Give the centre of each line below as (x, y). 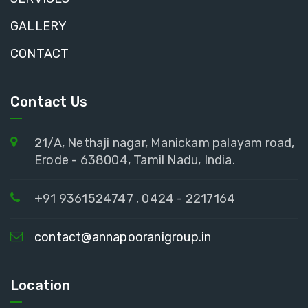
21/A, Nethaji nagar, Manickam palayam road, (165, 143)
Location (41, 285)
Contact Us (49, 101)
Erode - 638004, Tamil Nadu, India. (135, 160)
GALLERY (39, 26)
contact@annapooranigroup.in (123, 237)
